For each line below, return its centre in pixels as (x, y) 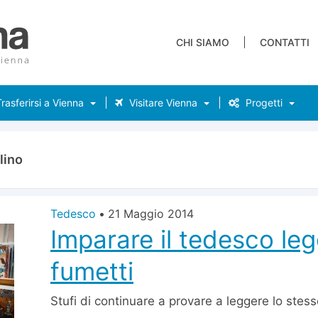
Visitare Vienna (162, 103)
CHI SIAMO (203, 42)
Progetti (263, 103)
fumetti (92, 271)
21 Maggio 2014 (151, 214)
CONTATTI (285, 42)
